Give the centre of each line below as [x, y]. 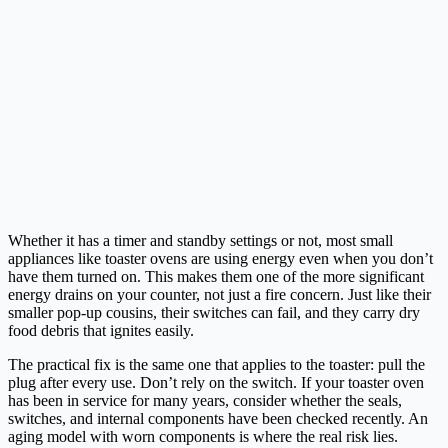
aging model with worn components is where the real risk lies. [203, 437]
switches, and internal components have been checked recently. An [218, 419]
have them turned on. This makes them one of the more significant [216, 277]
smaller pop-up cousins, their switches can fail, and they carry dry [214, 313]
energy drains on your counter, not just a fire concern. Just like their [219, 295]
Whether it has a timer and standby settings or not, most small [200, 241]
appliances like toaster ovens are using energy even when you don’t [220, 259]
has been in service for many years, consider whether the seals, [205, 401]
